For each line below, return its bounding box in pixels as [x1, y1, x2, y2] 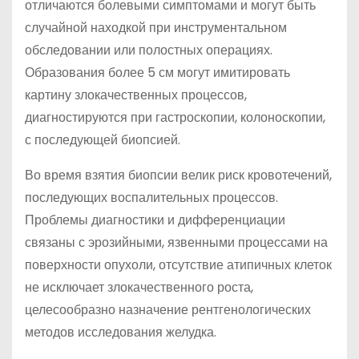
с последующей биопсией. [25, 131, 180, 149]
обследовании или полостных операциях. [25, 41, 272, 59]
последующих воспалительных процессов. [25, 188, 278, 207]
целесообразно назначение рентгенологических [25, 301, 311, 319]
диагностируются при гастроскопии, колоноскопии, [25, 108, 325, 127]
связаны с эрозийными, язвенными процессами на [25, 233, 328, 252]
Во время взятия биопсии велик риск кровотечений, [25, 166, 332, 184]
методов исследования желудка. [25, 323, 216, 341]
